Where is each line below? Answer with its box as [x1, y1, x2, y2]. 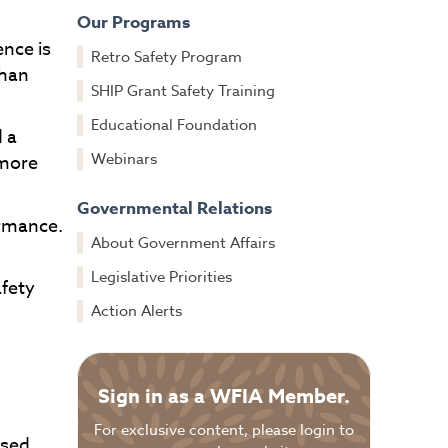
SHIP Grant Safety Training [90, 80, 275, 103]
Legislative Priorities [90, 266, 232, 289]
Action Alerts [90, 300, 182, 323]
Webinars [90, 148, 157, 171]
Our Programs [76, 10, 190, 36]
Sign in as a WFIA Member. [97, 382, 350, 410]
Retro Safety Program [90, 46, 242, 69]
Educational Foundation [90, 114, 257, 137]
